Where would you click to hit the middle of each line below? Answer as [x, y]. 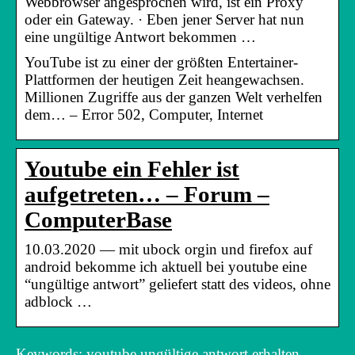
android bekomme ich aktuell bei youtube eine [166, 266]
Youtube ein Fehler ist [132, 169]
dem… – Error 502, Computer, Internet [144, 114]
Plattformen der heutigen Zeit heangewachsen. [164, 79]
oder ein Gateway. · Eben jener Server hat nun [164, 19]
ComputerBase [98, 219]
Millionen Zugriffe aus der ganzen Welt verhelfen [174, 97]
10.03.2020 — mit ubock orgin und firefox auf [168, 249]
